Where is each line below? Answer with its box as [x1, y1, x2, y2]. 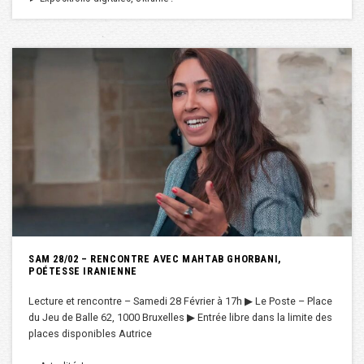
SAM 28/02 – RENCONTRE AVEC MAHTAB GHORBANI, [28, 253, 281, 266]
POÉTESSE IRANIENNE [28, 265, 137, 278]
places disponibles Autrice [28, 327, 152, 340]
